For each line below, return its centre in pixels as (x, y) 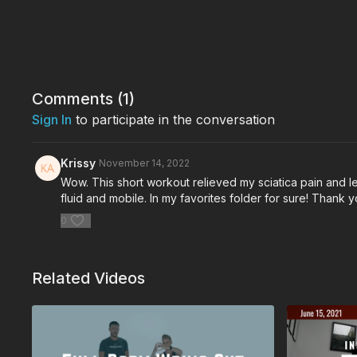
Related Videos (89, 278)
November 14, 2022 (145, 163)
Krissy (78, 163)
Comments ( (78, 99)
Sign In (52, 120)
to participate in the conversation (174, 120)
